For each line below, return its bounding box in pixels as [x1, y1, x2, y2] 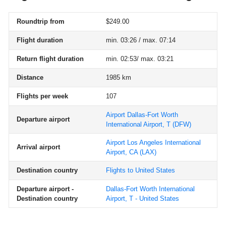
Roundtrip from [17, 18, 65, 25]
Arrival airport [17, 143, 60, 151]
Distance [17, 74, 43, 81]
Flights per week [17, 92, 68, 100]
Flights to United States [106, 166, 175, 174]
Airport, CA [106, 148, 138, 156]
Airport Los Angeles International [106, 139, 201, 146]
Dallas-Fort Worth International [106, 185, 195, 193]
